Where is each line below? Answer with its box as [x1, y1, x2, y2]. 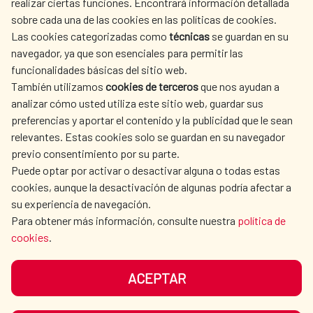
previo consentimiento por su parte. [11, 147, 180, 160]
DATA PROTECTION [156, 276, 247, 290]
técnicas [169, 29, 212, 43]
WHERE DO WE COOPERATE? [161, 15, 302, 29]
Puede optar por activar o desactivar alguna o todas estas [11, 163, 280, 177]
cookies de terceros [105, 80, 198, 93]
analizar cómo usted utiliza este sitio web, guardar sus [11, 96, 263, 110]
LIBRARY [210, 79, 254, 93]
